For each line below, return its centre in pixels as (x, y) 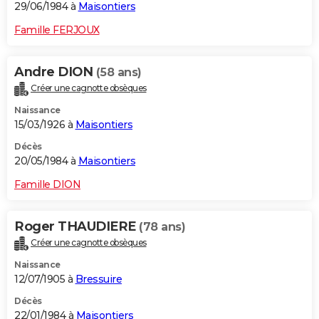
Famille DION (47, 185)
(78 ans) (162, 227)
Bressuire (98, 279)
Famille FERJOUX (57, 30)
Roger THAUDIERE (77, 227)
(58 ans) (119, 73)
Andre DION (55, 72)
